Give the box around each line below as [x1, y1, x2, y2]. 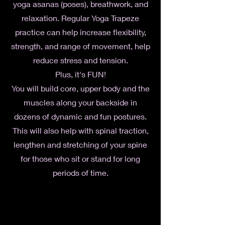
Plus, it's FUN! [55, 69, 106, 79]
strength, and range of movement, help [11, 41, 150, 51]
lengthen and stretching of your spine [14, 140, 147, 149]
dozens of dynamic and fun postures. [14, 111, 147, 121]
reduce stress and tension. [33, 55, 128, 65]
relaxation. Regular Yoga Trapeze [22, 13, 139, 23]
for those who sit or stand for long [21, 154, 140, 163]
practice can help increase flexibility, [15, 27, 146, 37]
